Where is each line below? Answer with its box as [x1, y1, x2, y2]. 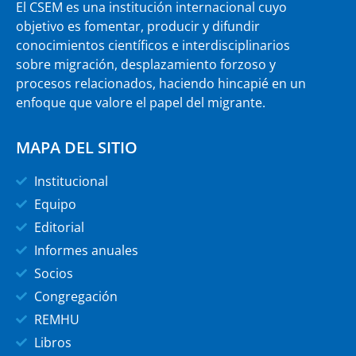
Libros [33, 333, 72, 351]
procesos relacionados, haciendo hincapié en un [16, 75, 306, 93]
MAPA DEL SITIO [16, 136, 137, 158]
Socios [33, 264, 73, 282]
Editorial [33, 218, 84, 236]
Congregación [33, 287, 118, 305]
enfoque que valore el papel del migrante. [16, 94, 265, 112]
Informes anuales [33, 241, 138, 259]
